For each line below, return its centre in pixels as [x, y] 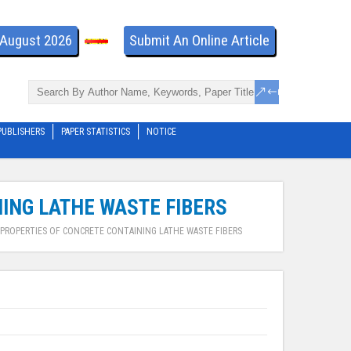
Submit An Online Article [199, 40]
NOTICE [161, 132]
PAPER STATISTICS [96, 132]
